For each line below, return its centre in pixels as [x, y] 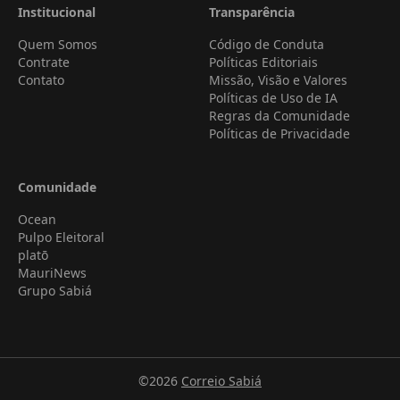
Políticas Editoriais [263, 62]
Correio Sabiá [221, 381]
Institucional [57, 12]
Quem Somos [58, 45]
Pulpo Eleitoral [61, 237]
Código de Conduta [267, 45]
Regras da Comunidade [279, 116]
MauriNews [52, 273]
